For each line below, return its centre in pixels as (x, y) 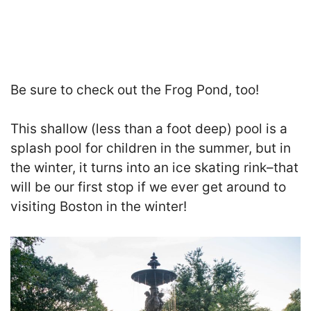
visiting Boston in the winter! (99, 207)
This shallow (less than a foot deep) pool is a (149, 129)
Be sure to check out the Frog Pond (119, 90)
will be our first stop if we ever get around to (148, 187)
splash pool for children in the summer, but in (151, 149)
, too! (244, 90)
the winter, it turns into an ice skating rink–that (154, 168)
